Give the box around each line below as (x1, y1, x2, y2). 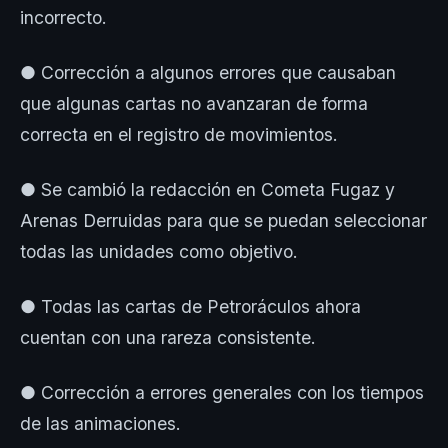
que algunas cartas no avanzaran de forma (20, 92, 368, 114)
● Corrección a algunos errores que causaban (20, 61, 396, 83)
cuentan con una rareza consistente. (20, 326, 321, 348)
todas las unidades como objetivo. (20, 240, 303, 262)
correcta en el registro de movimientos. (20, 123, 343, 145)
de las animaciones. (20, 412, 186, 434)
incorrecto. (20, 6, 112, 28)
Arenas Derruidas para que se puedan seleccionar (20, 209, 427, 231)
